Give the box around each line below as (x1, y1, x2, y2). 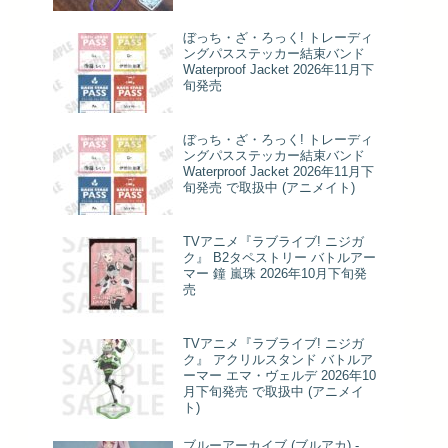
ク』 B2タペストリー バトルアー (183, 250, 376, 266)
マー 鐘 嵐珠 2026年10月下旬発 (183, 266, 367, 282)
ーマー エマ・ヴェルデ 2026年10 (183, 368, 376, 384)
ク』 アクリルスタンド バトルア (183, 352, 373, 368)
